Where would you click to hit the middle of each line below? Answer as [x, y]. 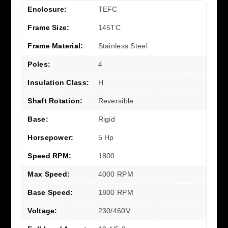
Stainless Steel [123, 46]
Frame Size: [49, 28]
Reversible [116, 101]
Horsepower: [51, 138]
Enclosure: [47, 9]
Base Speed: [50, 193]
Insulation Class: [59, 83]
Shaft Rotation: [55, 101]
